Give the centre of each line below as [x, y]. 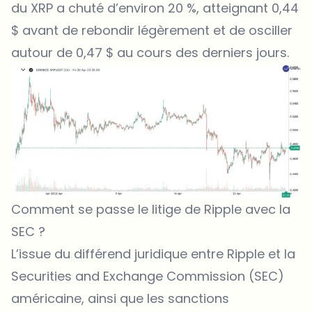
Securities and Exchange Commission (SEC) [148, 276]
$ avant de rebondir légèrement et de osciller [152, 30]
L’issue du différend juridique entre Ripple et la [153, 253]
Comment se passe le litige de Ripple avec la [151, 209]
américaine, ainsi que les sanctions [120, 298]
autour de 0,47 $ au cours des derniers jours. [150, 52]
